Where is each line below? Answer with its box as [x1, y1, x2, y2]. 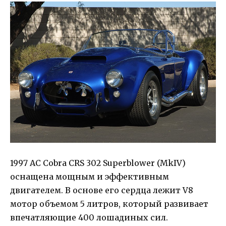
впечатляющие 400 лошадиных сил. [10, 212, 168, 223]
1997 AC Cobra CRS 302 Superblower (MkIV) [10, 158, 186, 168]
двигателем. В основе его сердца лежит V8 [10, 185, 193, 196]
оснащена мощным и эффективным [10, 172, 169, 182]
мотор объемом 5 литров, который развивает [10, 199, 208, 209]
